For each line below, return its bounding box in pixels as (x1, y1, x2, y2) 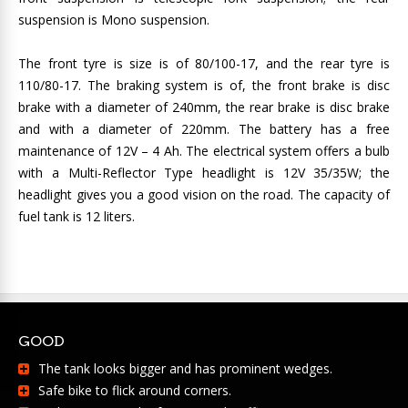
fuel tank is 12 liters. (18, 208, 135, 225)
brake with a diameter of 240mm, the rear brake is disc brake (18, 98, 390, 116)
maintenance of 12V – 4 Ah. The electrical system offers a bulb (18, 142, 390, 159)
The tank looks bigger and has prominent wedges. (38, 360, 332, 377)
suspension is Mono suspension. (18, 11, 209, 28)
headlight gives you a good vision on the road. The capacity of (18, 186, 390, 203)
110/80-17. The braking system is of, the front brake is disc (18, 76, 390, 94)
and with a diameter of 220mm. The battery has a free (18, 120, 390, 138)
